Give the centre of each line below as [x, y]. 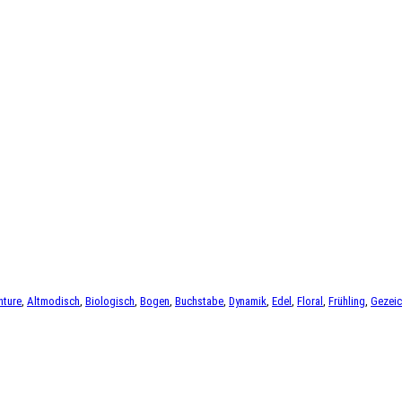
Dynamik [248, 301]
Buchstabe [199, 301]
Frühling [347, 301]
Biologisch [110, 301]
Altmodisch [53, 301]
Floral [310, 301]
